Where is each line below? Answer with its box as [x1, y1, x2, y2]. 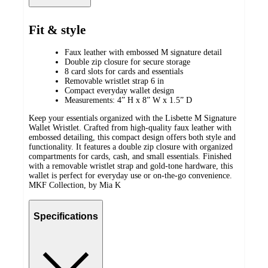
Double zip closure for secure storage [65, 57, 190, 67]
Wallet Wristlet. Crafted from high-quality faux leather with [29, 123, 232, 133]
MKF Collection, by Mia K [29, 181, 121, 190]
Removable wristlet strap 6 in [65, 77, 164, 86]
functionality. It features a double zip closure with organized [29, 142, 233, 152]
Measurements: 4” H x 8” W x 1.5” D [65, 96, 192, 105]
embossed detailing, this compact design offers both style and [29, 133, 236, 142]
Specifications [33, 211, 98, 221]
